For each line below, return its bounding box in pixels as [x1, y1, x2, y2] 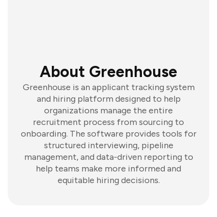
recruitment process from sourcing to [33, 117, 184, 127]
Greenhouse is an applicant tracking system [22, 82, 195, 93]
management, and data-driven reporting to [24, 152, 193, 162]
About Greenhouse [40, 62, 177, 81]
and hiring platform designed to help [36, 93, 181, 104]
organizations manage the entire [44, 105, 173, 116]
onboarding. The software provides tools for [20, 128, 197, 139]
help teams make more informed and [36, 163, 181, 174]
